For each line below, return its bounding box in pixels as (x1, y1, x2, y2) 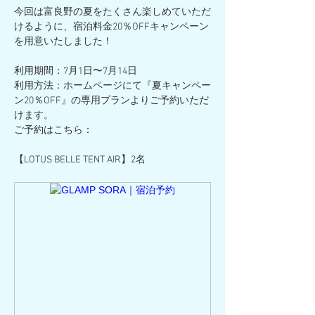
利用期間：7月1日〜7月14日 (14, 65, 137, 77)
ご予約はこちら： (14, 124, 93, 136)
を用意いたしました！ (14, 36, 112, 48)
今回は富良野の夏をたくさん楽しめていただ (14, 6, 211, 18)
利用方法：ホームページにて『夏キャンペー (14, 80, 211, 92)
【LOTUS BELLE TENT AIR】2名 (14, 154, 146, 166)
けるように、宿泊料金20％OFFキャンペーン (14, 21, 209, 33)
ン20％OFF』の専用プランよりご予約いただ (14, 95, 209, 107)
